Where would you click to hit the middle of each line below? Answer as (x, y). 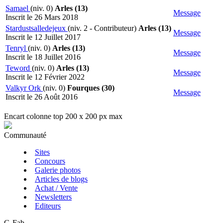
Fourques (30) (91, 88)
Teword (19, 68)
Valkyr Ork (24, 88)
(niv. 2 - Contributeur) (103, 28)
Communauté (25, 135)
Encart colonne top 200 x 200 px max (63, 116)
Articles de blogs (61, 179)
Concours (50, 161)
